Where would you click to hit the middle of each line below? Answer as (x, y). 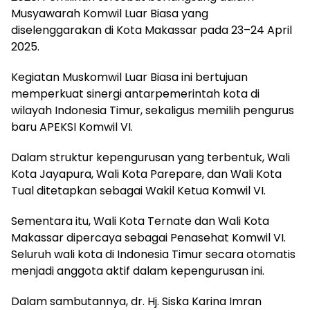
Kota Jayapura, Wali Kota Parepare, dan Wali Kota (146, 174)
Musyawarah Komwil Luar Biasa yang (110, 14)
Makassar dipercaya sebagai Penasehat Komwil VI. (148, 238)
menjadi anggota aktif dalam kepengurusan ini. (138, 271)
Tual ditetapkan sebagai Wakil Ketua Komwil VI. (138, 191)
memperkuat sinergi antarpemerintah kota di (135, 94)
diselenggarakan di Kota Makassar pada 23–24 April (152, 30)
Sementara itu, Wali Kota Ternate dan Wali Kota (140, 221)
